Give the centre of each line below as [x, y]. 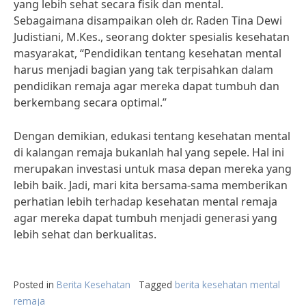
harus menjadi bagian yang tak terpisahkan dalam [143, 70]
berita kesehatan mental [227, 284]
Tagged [157, 284]
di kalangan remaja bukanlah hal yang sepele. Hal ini [149, 152]
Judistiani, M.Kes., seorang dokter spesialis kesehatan [152, 37]
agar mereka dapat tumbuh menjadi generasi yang [145, 218]
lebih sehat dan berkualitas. [85, 234]
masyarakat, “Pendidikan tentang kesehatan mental [148, 53]
